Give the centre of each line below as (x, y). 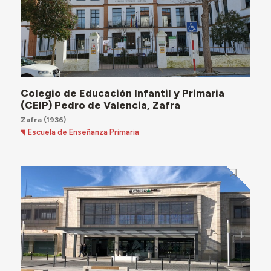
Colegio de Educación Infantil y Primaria (122, 93)
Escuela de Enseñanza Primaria (84, 132)
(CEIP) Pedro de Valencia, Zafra (100, 106)
